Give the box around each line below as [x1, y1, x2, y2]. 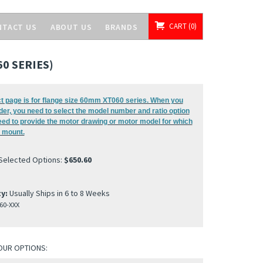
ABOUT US [50, 21, 92, 32]
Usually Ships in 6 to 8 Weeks [7, 188, 110, 198]
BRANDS [105, 21, 138, 32]
